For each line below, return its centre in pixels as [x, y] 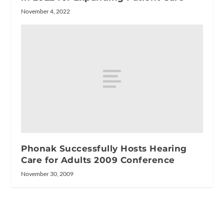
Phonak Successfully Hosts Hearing [104, 149]
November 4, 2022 [46, 11]
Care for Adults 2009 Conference [98, 160]
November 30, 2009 [47, 174]
